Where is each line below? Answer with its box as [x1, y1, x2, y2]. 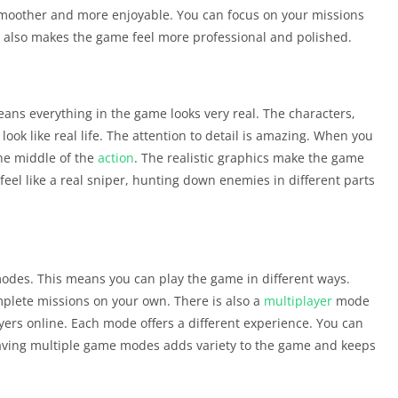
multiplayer [264, 291, 332, 309]
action [98, 148, 134, 166]
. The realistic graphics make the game [134, 148, 364, 166]
